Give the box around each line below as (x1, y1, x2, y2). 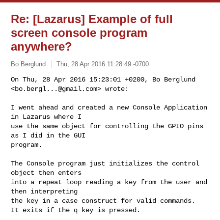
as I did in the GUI (11, 131, 86, 139)
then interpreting (11, 187, 78, 195)
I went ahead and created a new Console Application (11, 103, 208, 111)
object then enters (11, 168, 82, 177)
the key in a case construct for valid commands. (11, 196, 196, 205)
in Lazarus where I (11, 112, 82, 121)
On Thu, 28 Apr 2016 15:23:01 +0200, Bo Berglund (11, 75, 196, 83)
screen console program (11, 26, 148, 39)
